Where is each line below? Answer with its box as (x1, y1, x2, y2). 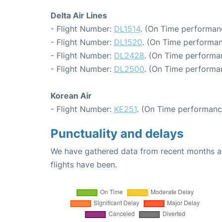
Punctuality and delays (51, 126, 183, 141)
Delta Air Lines (51, 10, 107, 20)
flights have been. (51, 160, 117, 169)
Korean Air (51, 91, 92, 101)
